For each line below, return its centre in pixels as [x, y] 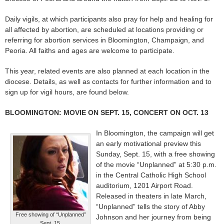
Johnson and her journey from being [153, 217]
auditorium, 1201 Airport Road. [144, 186]
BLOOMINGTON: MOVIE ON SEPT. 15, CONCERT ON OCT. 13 [107, 113]
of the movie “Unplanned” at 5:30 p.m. [156, 165]
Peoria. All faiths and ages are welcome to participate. [90, 51]
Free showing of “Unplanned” [50, 215]
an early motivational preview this [148, 144]
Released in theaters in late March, [151, 196]
